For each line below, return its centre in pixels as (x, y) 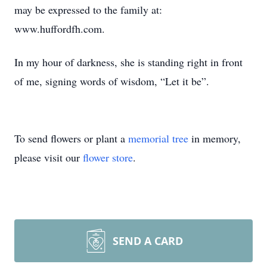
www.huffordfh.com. (60, 29)
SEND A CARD (148, 241)
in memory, (215, 138)
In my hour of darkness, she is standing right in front (128, 62)
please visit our (49, 157)
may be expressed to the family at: (88, 10)
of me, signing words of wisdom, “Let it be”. (112, 81)
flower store (108, 157)
